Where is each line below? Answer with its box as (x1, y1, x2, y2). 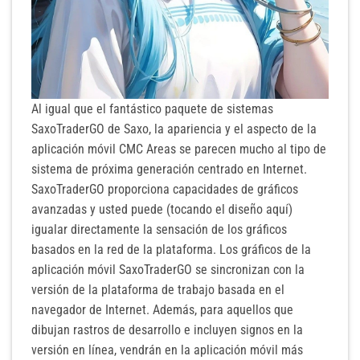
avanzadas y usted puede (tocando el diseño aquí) (31, 202, 292, 217)
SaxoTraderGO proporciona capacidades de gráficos (31, 182, 298, 197)
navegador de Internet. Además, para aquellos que (31, 302, 293, 317)
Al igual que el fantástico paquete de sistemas (31, 101, 273, 117)
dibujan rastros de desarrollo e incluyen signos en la (31, 322, 303, 337)
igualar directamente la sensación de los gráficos (31, 222, 287, 237)
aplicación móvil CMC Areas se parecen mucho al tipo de (31, 141, 326, 157)
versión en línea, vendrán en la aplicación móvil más (31, 342, 303, 358)
